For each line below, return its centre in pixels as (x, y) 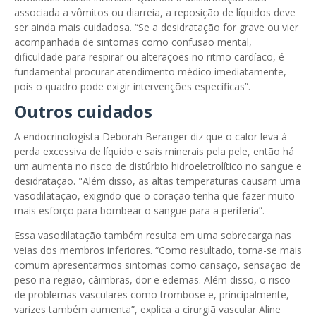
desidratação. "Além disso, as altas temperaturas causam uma (157, 181)
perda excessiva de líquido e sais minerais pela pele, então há (154, 152)
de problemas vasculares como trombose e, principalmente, (152, 295)
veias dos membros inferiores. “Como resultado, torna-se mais (158, 250)
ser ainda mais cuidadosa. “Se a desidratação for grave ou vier (156, 28)
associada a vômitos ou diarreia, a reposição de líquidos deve (155, 13)
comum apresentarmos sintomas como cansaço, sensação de (158, 265)
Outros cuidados (83, 111)
